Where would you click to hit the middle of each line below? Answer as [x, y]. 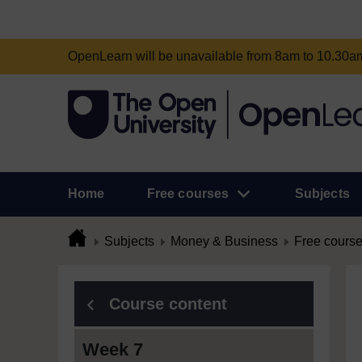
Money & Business [224, 241]
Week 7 [113, 349]
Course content [168, 304]
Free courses [188, 194]
